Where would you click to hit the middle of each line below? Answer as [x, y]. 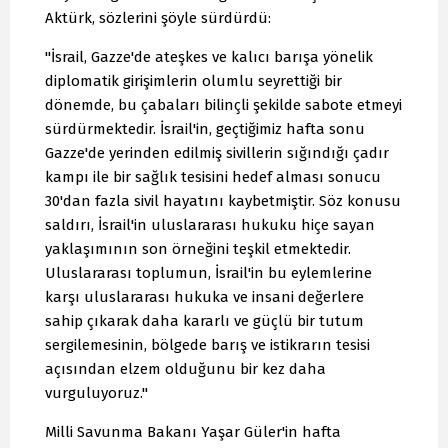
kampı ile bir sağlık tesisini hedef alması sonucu [213, 177]
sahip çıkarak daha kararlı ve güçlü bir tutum [204, 321]
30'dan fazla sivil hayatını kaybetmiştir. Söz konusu [223, 201]
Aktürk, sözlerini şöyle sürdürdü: [158, 18]
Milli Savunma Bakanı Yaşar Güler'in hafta [193, 432]
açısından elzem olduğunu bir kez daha [185, 369]
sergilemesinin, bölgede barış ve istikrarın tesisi [207, 345]
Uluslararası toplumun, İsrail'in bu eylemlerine [208, 273]
